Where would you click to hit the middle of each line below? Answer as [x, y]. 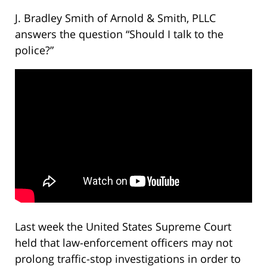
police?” [34, 50]
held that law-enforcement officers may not [124, 242]
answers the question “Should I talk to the [119, 34]
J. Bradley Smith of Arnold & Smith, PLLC [115, 18]
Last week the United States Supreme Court [123, 226]
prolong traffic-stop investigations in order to [128, 258]
